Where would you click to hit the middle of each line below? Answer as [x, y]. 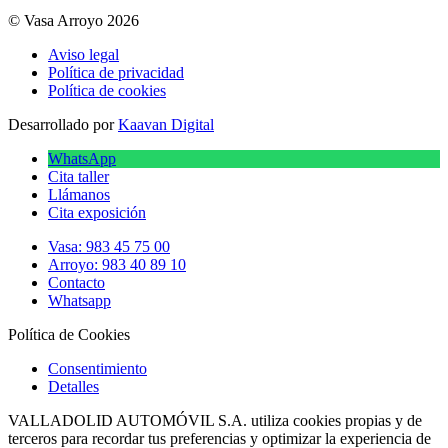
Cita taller [78, 176]
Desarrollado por [63, 124]
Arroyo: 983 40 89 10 [117, 264]
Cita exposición [97, 212]
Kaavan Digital [166, 124]
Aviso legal [83, 54]
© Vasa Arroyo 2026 [73, 20]
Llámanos [79, 194]
